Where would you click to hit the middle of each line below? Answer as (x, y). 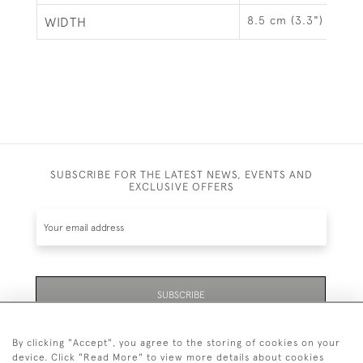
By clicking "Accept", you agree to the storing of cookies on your (176, 343)
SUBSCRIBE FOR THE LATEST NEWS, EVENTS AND (181, 174)
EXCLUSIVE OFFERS (181, 186)
